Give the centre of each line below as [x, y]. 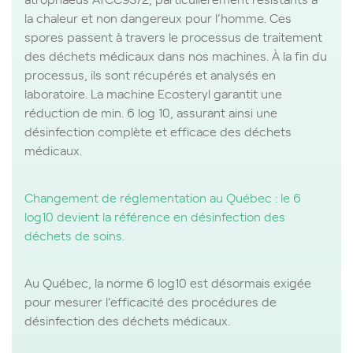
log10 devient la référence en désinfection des [155, 216]
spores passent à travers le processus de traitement [173, 36]
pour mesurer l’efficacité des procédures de [150, 301]
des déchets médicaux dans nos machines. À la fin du [176, 55]
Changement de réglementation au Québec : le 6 [163, 197]
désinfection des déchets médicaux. [127, 320]
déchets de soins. [74, 234]
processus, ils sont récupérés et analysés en [150, 74]
